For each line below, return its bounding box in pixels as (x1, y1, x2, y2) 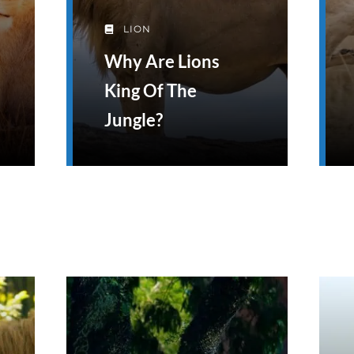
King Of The (104, 80, 197, 102)
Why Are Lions (104, 51, 220, 73)
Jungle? (104, 109, 163, 131)
